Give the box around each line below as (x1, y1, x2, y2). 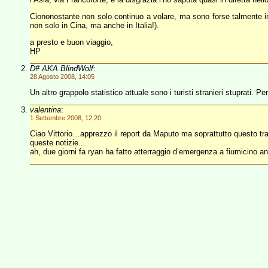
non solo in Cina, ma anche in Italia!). (30, 21, 159, 30)
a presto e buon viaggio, (30, 38, 113, 47)
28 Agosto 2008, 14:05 (30, 73, 95, 80)
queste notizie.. (30, 138, 83, 147)
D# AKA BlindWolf (30, 64, 93, 73)
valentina (30, 105, 61, 114)
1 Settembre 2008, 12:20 (30, 114, 101, 121)
